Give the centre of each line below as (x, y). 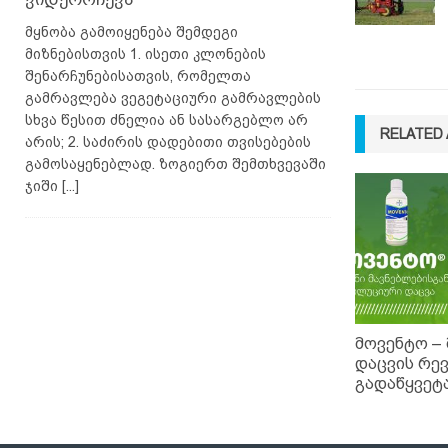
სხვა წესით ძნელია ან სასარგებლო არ (166, 120)
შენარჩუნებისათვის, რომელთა (138, 76)
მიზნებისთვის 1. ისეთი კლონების (145, 54)
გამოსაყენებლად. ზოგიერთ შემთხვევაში (175, 164)
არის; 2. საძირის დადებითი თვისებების (168, 142)
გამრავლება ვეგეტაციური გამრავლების (173, 98)
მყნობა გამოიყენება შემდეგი (131, 32)
